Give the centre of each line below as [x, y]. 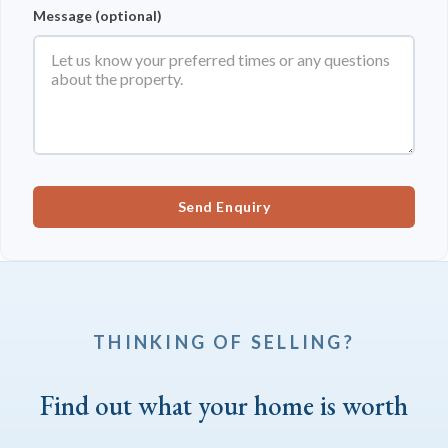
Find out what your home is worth [224, 405]
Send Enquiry [224, 206]
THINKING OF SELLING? [224, 341]
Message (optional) [97, 15]
